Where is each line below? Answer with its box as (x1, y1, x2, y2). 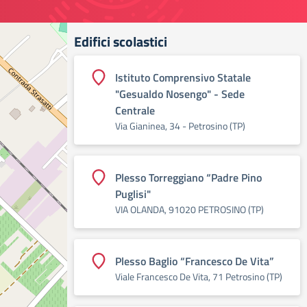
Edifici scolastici (74, 31, 167, 52)
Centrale (115, 102, 155, 119)
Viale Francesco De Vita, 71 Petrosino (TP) (115, 269, 282, 284)
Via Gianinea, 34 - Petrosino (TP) (115, 119, 245, 133)
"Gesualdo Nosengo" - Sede (115, 86, 245, 102)
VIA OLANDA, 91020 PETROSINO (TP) (115, 202, 264, 217)
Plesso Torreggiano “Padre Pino (115, 169, 262, 186)
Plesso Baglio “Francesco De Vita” (115, 253, 274, 269)
